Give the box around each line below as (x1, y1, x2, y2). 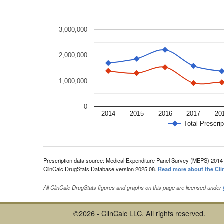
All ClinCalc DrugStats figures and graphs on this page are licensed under (43, 183, 223, 192)
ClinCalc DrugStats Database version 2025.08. (43, 165, 158, 173)
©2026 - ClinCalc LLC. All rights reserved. (73, 208, 205, 219)
